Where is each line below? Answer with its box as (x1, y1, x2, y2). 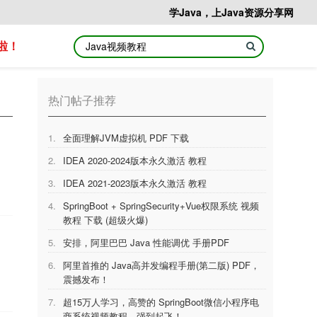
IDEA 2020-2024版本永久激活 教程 (63, 154, 207, 167)
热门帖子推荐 (48, 92, 117, 108)
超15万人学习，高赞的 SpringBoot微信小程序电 (63, 295, 260, 309)
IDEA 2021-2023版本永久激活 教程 (63, 176, 207, 190)
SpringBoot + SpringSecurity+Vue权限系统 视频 (63, 199, 260, 212)
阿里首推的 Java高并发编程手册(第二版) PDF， (63, 258, 260, 272)
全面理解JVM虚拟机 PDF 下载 (63, 131, 190, 144)
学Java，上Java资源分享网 (169, 5, 294, 19)
